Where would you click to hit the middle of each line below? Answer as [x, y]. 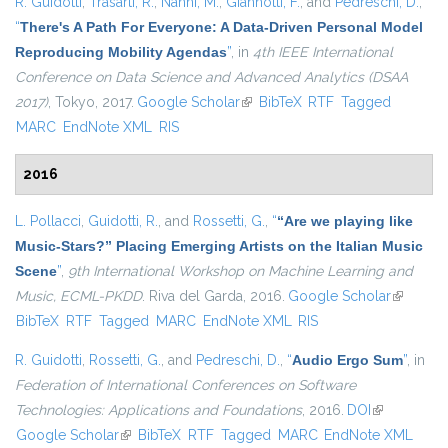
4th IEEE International [323, 52]
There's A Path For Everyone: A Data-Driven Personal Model [221, 27]
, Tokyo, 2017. [91, 102]
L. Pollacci [48, 221]
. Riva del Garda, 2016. [213, 296]
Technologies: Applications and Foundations [158, 410]
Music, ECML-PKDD [78, 296]
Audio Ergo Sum [347, 360]
